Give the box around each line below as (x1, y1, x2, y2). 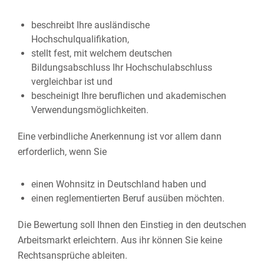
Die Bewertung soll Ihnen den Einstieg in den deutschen (18, 219, 246, 230)
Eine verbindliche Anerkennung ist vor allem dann (18, 131, 222, 142)
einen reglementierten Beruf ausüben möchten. (31, 193, 225, 204)
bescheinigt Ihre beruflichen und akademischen (31, 90, 226, 101)
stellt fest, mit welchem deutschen (31, 48, 172, 59)
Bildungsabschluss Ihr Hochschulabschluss (31, 62, 212, 73)
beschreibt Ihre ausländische (31, 19, 150, 31)
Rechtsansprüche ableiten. (18, 250, 127, 261)
